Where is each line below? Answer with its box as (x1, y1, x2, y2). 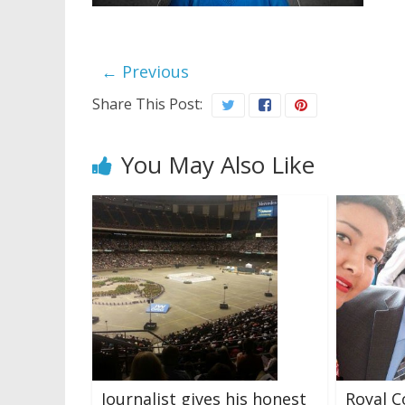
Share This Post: (92, 93, 202, 114)
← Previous (101, 60, 189, 82)
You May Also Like (121, 147, 315, 181)
